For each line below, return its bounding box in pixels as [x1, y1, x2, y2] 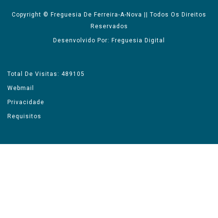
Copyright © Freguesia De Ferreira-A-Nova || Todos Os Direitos [12, 11, 206, 18]
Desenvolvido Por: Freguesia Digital [53, 36, 165, 44]
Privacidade [7, 98, 44, 106]
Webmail [7, 84, 34, 91]
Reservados [90, 22, 128, 30]
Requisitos [7, 112, 41, 120]
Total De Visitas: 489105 [7, 70, 85, 77]
